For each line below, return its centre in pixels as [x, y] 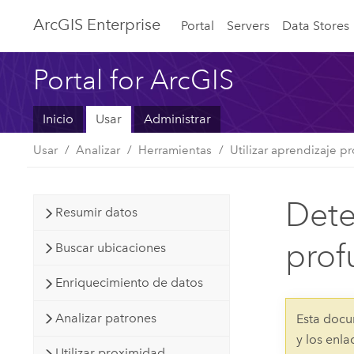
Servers [249, 25]
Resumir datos [97, 213]
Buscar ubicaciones [111, 247]
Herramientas [175, 150]
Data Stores [315, 25]
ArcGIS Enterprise [97, 25]
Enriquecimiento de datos [130, 283]
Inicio [58, 119]
